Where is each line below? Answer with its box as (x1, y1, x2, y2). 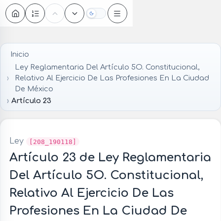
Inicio (10, 50, 29, 58)
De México (15, 85, 54, 93)
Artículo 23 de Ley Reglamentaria (9, 151, 211, 165)
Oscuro (95, 12, 120, 20)
